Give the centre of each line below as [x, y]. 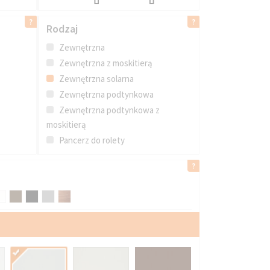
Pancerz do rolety [91, 140]
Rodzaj [62, 28]
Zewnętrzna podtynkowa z [108, 110]
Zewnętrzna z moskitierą [105, 63]
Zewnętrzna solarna [95, 78]
